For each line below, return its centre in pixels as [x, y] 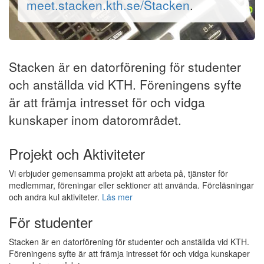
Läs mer [117, 197]
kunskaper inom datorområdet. [95, 120]
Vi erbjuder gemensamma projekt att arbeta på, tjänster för [118, 173]
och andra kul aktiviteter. [55, 197]
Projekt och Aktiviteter [77, 154]
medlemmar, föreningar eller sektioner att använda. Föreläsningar [131, 185]
